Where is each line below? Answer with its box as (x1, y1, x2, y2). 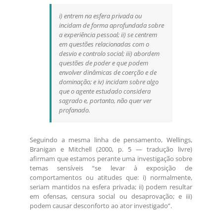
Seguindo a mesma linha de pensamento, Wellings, (30, 135, 192, 145)
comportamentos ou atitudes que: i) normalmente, (30, 173, 192, 182)
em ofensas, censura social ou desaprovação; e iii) (30, 192, 192, 201)
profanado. (59, 106, 90, 115)
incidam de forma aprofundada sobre (59, 21, 164, 30)
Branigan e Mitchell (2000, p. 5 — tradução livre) (30, 145, 192, 154)
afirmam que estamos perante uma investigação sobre (30, 154, 192, 164)
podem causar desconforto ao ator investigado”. (30, 201, 172, 211)
